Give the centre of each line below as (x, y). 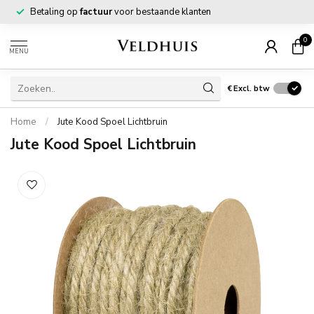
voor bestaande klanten (162, 12)
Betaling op (55, 12)
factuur (96, 12)
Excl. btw (252, 88)
